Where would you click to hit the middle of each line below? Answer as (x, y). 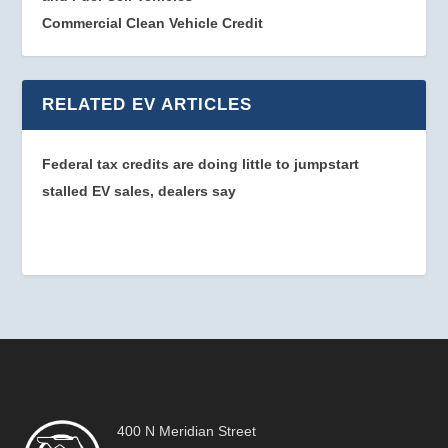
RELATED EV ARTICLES (147, 104)
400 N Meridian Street (187, 431)
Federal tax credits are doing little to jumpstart (201, 164)
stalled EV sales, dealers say (139, 191)
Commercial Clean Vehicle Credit (153, 23)
